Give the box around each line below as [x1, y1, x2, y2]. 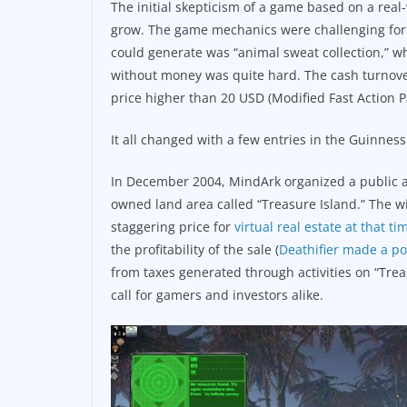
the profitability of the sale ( [111, 241, 279, 258]
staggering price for [111, 218, 234, 235]
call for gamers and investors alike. [111, 286, 323, 303]
